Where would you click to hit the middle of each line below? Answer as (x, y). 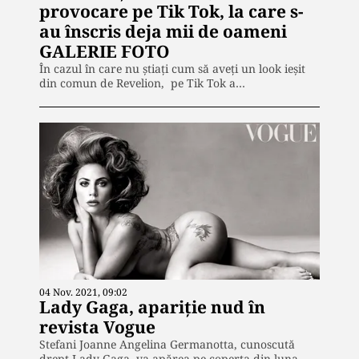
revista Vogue (97, 327)
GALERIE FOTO (105, 51)
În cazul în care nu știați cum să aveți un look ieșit (172, 68)
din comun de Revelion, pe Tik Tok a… (142, 83)
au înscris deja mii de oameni (163, 31)
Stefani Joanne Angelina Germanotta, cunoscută (167, 345)
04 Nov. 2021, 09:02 (83, 292)
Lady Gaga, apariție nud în (152, 307)
